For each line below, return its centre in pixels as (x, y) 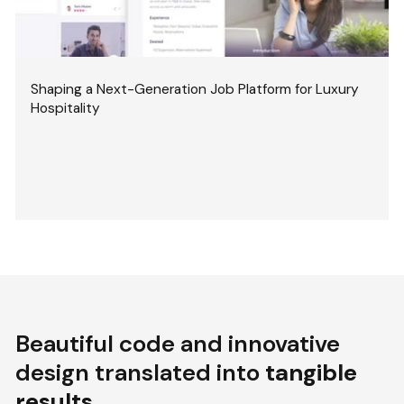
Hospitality (66, 108)
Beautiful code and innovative (178, 343)
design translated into (141, 372)
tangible (312, 372)
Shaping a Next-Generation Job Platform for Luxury (195, 89)
